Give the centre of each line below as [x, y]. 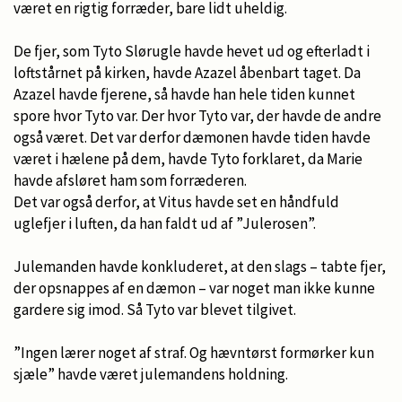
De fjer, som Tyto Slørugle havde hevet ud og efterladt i [192, 51]
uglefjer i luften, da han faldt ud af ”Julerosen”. [165, 223]
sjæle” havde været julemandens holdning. [151, 374]
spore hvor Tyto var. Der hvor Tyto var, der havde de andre [197, 115]
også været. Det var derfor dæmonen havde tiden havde [192, 137]
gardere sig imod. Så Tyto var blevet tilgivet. [155, 309]
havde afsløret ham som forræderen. [130, 180]
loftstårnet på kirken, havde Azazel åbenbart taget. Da [187, 72]
